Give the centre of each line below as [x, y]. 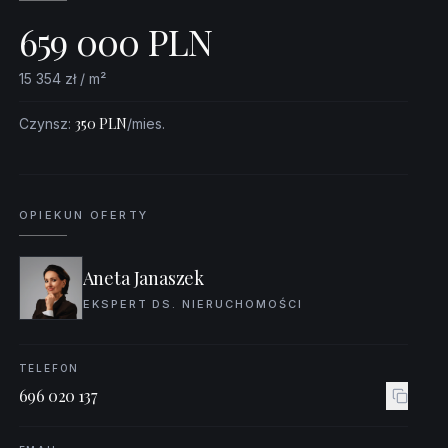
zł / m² [85, 78]
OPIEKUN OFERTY [83, 215]
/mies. [145, 123]
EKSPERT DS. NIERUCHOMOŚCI [193, 304]
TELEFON [49, 368]
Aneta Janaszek [143, 278]
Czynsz [43, 123]
